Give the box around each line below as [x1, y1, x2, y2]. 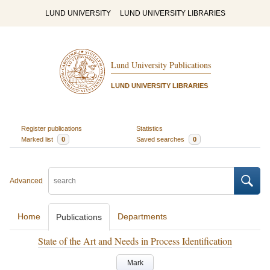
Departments [118, 212, 167, 221]
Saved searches [136, 135, 186, 143]
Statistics [136, 124, 163, 132]
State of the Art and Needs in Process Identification [38, 234, 232, 247]
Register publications [20, 124, 82, 132]
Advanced [10, 177, 43, 185]
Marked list [20, 135, 55, 143]
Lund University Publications [110, 59, 211, 71]
